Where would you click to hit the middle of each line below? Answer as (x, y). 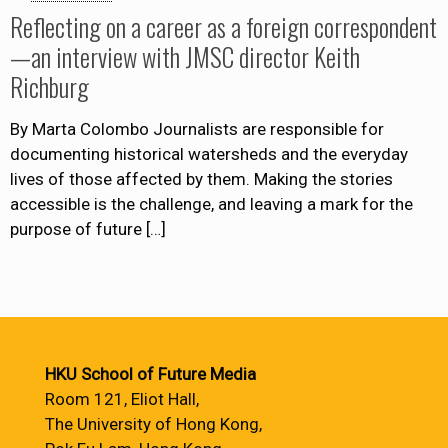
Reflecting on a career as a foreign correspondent (223, 26)
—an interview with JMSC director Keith (185, 56)
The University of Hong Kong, (153, 424)
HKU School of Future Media (150, 374)
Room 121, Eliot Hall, (122, 399)
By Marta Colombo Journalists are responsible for (197, 129)
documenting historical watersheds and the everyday (209, 154)
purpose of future (76, 229)
